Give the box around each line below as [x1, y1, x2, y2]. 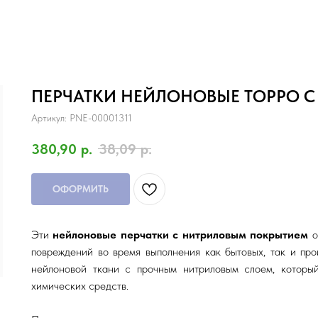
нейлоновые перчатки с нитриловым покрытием [53, 227, 309, 241]
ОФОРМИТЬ [53, 182, 109, 194]
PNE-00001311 [70, 112, 132, 124]
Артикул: [31, 112, 70, 124]
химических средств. [31, 278, 128, 292]
